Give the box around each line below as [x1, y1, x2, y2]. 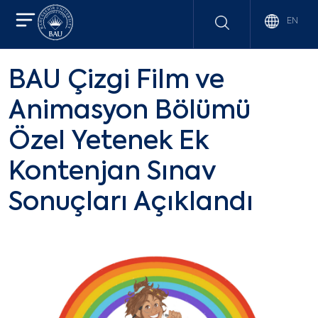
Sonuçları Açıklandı [9, 190, 253, 216]
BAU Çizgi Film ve [9, 68, 224, 94]
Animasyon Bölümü [9, 99, 251, 124]
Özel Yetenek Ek [9, 129, 209, 155]
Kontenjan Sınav [9, 160, 216, 185]
